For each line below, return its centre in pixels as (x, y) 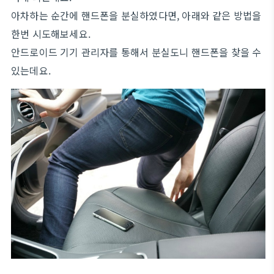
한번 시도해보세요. (51, 34)
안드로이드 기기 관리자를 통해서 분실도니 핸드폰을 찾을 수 (136, 52)
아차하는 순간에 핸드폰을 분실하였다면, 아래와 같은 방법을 (136, 15)
